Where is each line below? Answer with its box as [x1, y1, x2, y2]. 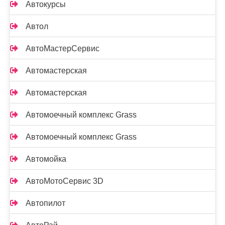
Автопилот [26, 199, 65, 207]
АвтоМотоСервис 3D [26, 177, 103, 185]
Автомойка [26, 155, 66, 163]
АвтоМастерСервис [26, 44, 99, 53]
